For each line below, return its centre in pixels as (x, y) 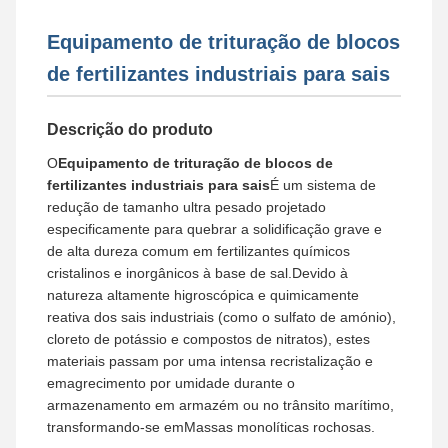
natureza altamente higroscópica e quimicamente (203, 295)
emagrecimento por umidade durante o (171, 383)
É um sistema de (323, 185)
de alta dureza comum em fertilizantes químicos (198, 251)
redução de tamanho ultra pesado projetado (186, 207)
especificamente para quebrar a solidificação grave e (214, 229)
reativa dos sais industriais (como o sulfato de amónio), (221, 317)
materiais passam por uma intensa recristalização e (210, 361)
